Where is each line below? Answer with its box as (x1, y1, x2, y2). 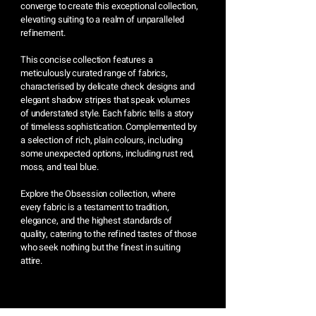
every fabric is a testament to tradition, (20, 200, 169, 214)
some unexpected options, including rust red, (20, 147, 195, 161)
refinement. (20, 26, 66, 40)
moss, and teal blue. (20, 160, 99, 174)
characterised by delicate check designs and (20, 80, 195, 94)
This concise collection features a (20, 53, 153, 67)
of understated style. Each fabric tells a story (20, 107, 193, 121)
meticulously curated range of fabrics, (20, 66, 169, 80)
